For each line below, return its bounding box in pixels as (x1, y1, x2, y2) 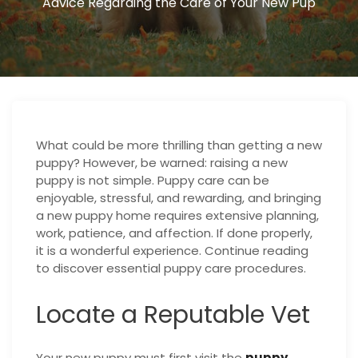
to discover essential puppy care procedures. (36, 260, 306, 277)
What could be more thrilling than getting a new (36, 137, 322, 154)
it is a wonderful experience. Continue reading (36, 242, 308, 260)
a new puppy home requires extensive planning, (36, 207, 319, 225)
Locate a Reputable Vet (36, 298, 310, 332)
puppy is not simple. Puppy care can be (36, 172, 269, 189)
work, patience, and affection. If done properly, (36, 225, 312, 242)
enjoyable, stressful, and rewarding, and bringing (36, 189, 321, 207)
